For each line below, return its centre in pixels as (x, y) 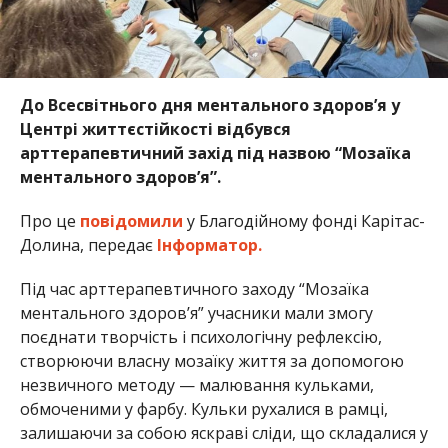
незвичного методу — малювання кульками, (196, 384)
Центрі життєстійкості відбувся (155, 128)
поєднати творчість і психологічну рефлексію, (200, 336)
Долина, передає (88, 244)
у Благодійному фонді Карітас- (303, 220)
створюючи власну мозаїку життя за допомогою (211, 360)
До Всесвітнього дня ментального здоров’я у (209, 104)
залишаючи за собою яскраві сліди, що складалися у (223, 432)
